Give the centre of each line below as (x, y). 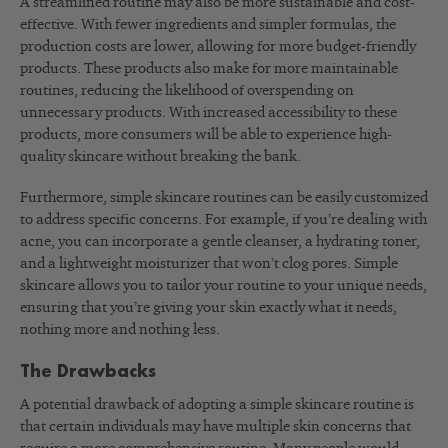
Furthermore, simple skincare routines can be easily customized (224, 198)
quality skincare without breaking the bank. (160, 157)
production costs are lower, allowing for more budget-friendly (218, 47)
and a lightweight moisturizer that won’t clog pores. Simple (209, 264)
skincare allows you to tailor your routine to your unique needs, (223, 286)
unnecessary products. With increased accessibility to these (208, 113)
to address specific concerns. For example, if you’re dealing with (223, 220)
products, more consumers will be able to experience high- (206, 135)
